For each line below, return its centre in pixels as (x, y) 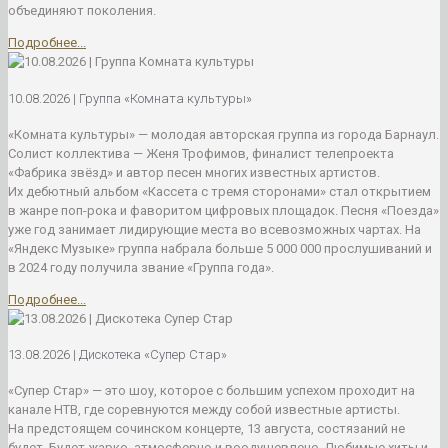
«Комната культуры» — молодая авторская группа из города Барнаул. (223, 134)
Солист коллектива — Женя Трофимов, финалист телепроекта (201, 153)
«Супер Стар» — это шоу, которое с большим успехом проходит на (211, 391)
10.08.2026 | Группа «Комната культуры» (130, 98)
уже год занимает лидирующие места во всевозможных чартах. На (214, 229)
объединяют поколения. (82, 11)
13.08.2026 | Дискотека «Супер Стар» (117, 355)
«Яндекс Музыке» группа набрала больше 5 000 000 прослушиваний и (220, 248)
